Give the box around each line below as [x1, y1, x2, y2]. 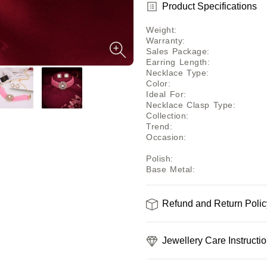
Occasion [146, 132, 184, 142]
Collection [146, 110, 186, 120]
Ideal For [146, 89, 184, 99]
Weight [146, 24, 174, 35]
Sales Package [146, 46, 207, 56]
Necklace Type [146, 67, 206, 77]
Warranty [146, 35, 182, 45]
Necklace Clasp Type [146, 100, 233, 110]
